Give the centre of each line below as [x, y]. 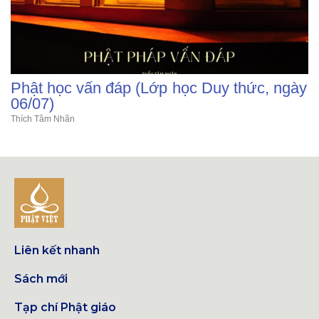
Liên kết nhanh [57, 250]
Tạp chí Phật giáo [65, 307]
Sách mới [41, 279]
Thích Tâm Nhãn [43, 119]
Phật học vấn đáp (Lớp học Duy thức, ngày [159, 88]
